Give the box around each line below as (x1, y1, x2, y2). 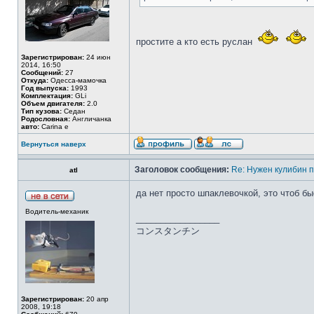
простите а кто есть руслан (136, 36, 255, 47)
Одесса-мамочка (48, 76, 107, 84)
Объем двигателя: (21, 100, 85, 107)
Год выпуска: (21, 84, 69, 92)
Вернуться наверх (21, 140, 86, 148)
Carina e (39, 123, 69, 130)
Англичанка (70, 115, 111, 123)
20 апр (84, 295, 109, 303)
